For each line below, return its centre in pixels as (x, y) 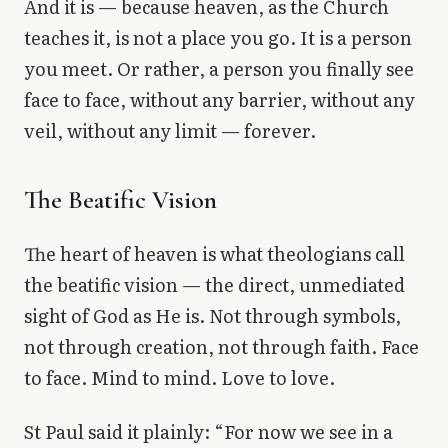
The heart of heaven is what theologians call (214, 254)
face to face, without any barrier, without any (219, 100)
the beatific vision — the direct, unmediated (214, 285)
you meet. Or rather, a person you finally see (219, 69)
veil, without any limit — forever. (170, 131)
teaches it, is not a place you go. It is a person (218, 38)
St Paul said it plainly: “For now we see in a (208, 431)
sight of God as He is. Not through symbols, (212, 316)
